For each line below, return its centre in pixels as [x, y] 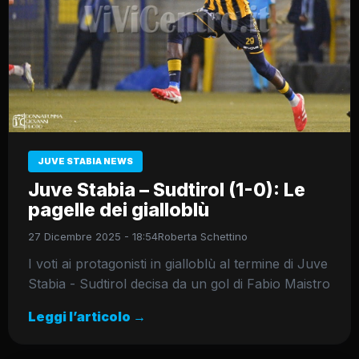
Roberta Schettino [203, 237]
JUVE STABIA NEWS [85, 161]
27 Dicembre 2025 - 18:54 [93, 237]
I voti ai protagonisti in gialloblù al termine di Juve [178, 264]
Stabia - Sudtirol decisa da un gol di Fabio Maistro [179, 284]
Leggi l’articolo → [87, 317]
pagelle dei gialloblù [119, 210]
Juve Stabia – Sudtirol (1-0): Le [167, 190]
